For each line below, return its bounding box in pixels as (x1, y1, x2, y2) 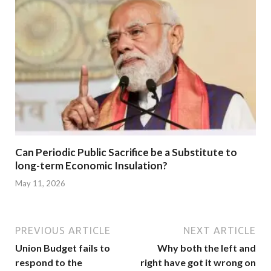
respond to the (15, 256, 82, 268)
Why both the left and (157, 241, 256, 253)
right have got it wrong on (140, 256, 256, 268)
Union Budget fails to (15, 241, 110, 253)
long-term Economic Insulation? (15, 159, 168, 172)
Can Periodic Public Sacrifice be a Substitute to (15, 146, 237, 159)
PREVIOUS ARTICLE (15, 224, 111, 236)
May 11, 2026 (15, 178, 65, 188)
